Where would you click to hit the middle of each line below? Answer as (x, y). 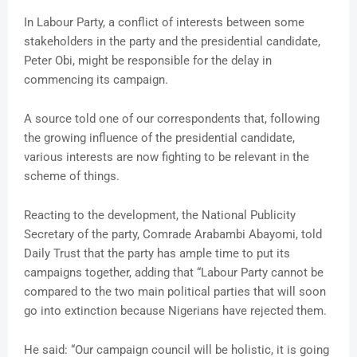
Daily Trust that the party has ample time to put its (157, 254)
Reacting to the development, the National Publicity (160, 216)
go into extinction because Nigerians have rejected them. (175, 311)
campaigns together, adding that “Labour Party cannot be (174, 273)
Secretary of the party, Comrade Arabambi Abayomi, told (173, 235)
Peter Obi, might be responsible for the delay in (148, 61)
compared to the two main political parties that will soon (175, 292)
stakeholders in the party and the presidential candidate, (172, 42)
